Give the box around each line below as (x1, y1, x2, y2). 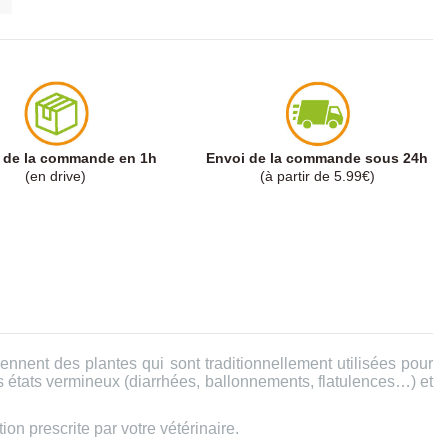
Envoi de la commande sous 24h (206, 149, 429, 166)
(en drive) (25, 167, 87, 184)
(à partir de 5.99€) (259, 167, 375, 184)
